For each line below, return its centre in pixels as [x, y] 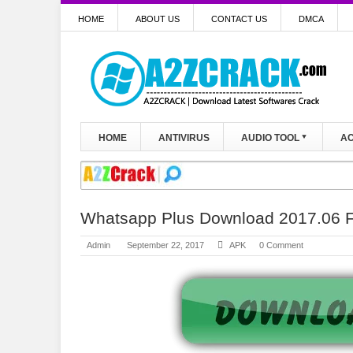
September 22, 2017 [165, 245]
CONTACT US [239, 19]
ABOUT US [158, 19]
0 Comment [281, 245]
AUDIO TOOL [270, 138]
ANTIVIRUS [184, 138]
